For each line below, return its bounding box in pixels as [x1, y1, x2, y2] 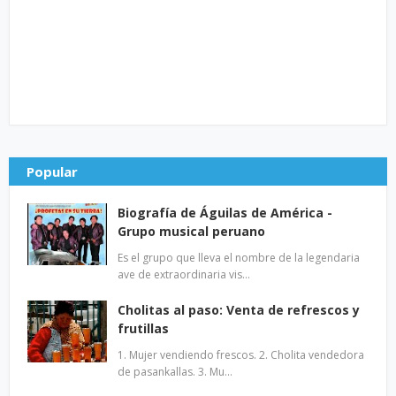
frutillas [118, 320, 169, 337]
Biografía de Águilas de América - [118, 204, 332, 221]
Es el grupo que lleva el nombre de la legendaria [118, 250, 360, 265]
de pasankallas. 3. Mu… [118, 364, 232, 379]
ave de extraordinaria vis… [118, 267, 250, 282]
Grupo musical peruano [118, 223, 265, 240]
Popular [27, 163, 78, 180]
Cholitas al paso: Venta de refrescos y [118, 301, 360, 318]
